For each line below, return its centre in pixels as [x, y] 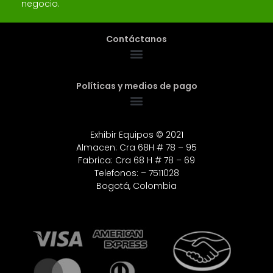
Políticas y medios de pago [136, 86]
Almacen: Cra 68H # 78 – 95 [136, 148]
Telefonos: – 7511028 [136, 173]
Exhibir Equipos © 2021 [136, 135]
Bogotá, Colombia [136, 186]
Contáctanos [136, 39]
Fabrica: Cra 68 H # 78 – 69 [136, 161]
